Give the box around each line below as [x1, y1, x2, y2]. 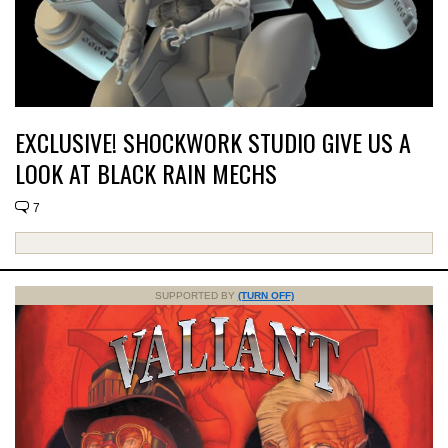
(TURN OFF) [237, 289, 294, 301]
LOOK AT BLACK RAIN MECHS [15, 154, 277, 191]
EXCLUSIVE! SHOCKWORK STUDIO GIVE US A [15, 123, 411, 160]
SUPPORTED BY [154, 289, 238, 301]
